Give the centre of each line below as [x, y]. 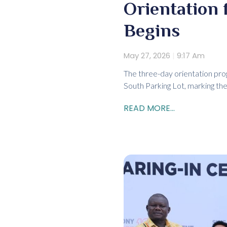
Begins [152, 31]
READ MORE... [149, 108]
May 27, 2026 [148, 56]
